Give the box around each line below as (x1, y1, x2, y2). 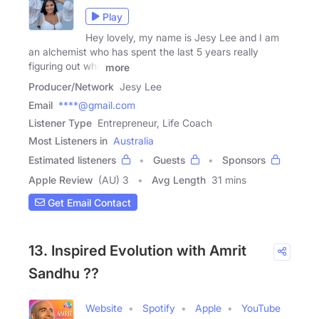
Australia (113, 135, 154, 147)
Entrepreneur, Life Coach (98, 117, 212, 130)
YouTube (241, 302, 281, 315)
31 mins (211, 174, 246, 187)
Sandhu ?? (28, 265, 99, 283)
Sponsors (222, 154, 266, 167)
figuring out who (28, 60, 103, 73)
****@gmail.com (58, 99, 135, 112)
